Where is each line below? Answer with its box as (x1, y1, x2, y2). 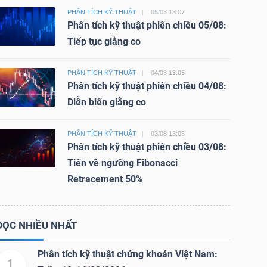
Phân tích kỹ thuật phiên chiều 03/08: (67, 141, 226, 153)
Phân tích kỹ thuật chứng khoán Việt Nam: (37, 249, 218, 260)
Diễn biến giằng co (67, 97, 146, 108)
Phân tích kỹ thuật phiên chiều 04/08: (67, 80, 226, 92)
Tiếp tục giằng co (67, 36, 141, 48)
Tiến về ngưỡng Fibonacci (67, 157, 178, 169)
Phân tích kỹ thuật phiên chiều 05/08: (67, 20, 226, 32)
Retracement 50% (67, 173, 143, 185)
